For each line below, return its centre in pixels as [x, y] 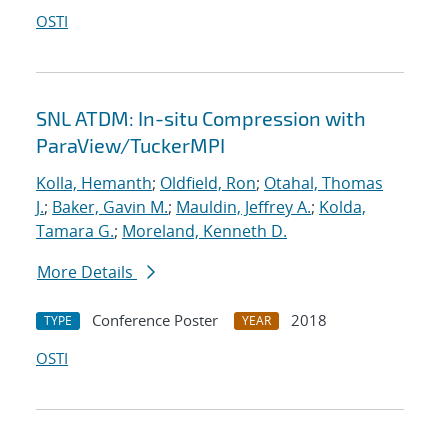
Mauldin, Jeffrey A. [243, 207]
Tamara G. [75, 231]
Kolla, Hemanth [94, 183]
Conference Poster [155, 320]
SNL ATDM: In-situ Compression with [201, 118]
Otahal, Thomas [323, 183]
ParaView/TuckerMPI [130, 145]
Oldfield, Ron [208, 183]
